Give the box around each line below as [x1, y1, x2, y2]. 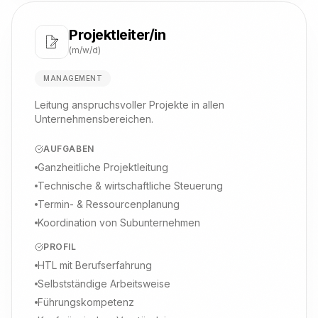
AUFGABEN [43, 143, 94, 154]
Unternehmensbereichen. [35, 113, 153, 125]
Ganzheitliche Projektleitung [38, 161, 168, 173]
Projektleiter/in [69, 26, 165, 43]
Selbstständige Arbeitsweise [38, 278, 170, 290]
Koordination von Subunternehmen [38, 216, 200, 229]
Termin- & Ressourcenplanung [38, 198, 180, 210]
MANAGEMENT [43, 74, 102, 82]
